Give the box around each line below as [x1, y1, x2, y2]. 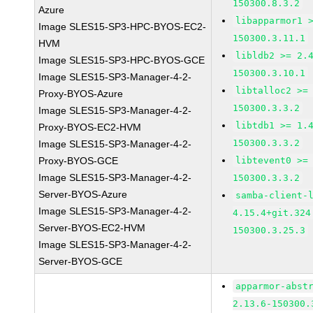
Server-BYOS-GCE [38, 256, 123, 267]
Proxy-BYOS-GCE [38, 155, 119, 166]
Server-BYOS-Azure [38, 189, 128, 200]
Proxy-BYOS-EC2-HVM [38, 122, 142, 133]
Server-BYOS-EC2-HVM [38, 222, 146, 233]
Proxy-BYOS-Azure [38, 88, 124, 99]
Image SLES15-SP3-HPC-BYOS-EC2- [38, 21, 207, 32]
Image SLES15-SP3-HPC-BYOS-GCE [38, 54, 205, 66]
